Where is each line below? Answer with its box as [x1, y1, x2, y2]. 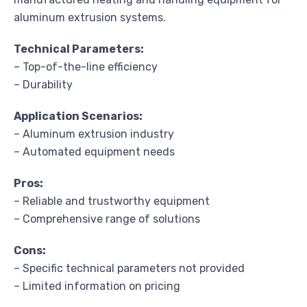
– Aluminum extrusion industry [14, 127, 174, 140]
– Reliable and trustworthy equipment [14, 194, 210, 208]
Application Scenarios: [14, 109, 143, 123]
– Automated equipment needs [14, 145, 175, 158]
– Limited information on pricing [14, 279, 180, 293]
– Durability [14, 77, 73, 91]
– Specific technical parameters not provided [14, 261, 245, 275]
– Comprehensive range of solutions [14, 212, 200, 225]
